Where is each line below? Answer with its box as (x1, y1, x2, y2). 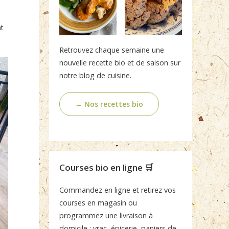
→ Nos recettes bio (75, 99, 143, 109)
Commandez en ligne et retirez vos (59, 185, 176, 195)
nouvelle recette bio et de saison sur (59, 58, 180, 68)
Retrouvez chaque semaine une (59, 45, 164, 55)
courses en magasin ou (59, 198, 137, 208)
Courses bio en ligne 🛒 (59, 162, 153, 174)
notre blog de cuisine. (59, 71, 131, 81)
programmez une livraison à (59, 211, 153, 221)
